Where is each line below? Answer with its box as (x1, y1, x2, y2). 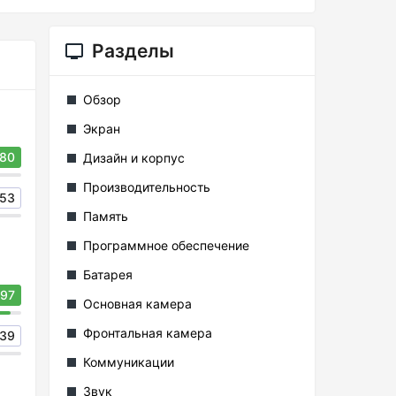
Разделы (92, 40, 174, 62)
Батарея (83, 267, 133, 282)
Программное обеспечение (83, 238, 249, 253)
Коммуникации (83, 354, 174, 369)
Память (83, 209, 128, 224)
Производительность (83, 179, 210, 194)
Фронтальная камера (83, 325, 212, 340)
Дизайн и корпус (83, 150, 185, 165)
